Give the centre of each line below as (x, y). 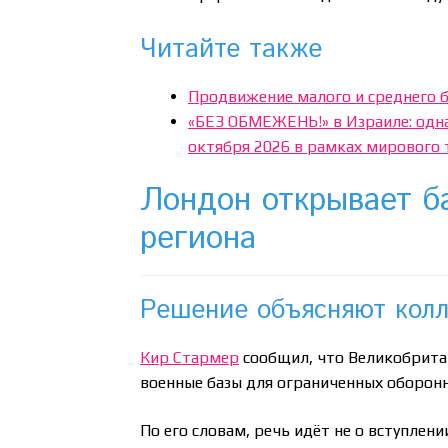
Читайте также (231, 50)
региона (198, 238)
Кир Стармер (190, 358)
